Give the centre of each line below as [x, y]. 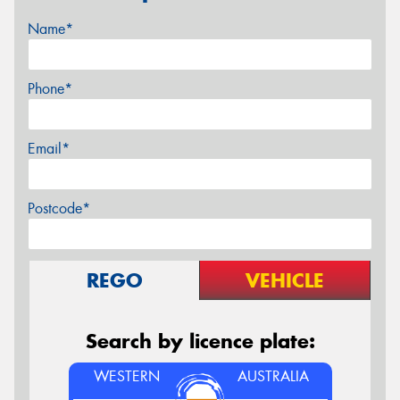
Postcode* [59, 208]
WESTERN [126, 376]
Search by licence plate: [200, 341]
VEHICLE [285, 280]
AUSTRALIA [274, 376]
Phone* [50, 88]
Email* [49, 148]
